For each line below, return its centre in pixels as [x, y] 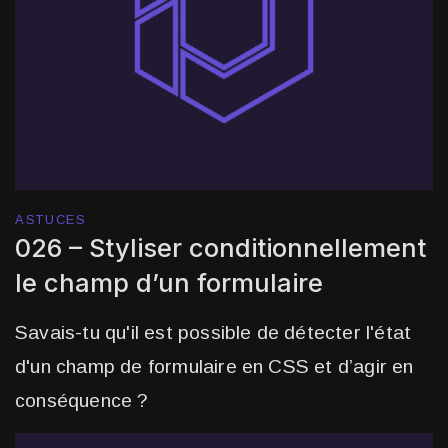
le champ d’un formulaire [169, 283]
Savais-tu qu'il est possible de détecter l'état [213, 333]
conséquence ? [81, 401]
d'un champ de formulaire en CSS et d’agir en [214, 367]
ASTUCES [51, 220]
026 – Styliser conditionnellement [221, 248]
